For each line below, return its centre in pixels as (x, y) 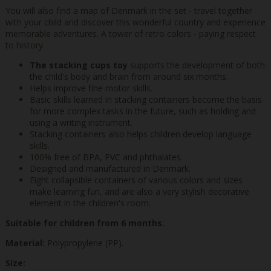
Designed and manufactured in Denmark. (110, 168)
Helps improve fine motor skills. (91, 88)
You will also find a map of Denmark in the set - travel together (129, 10)
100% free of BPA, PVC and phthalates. (106, 157)
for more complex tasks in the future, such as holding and (143, 111)
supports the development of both (196, 65)
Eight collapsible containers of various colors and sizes (136, 180)
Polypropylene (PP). (84, 243)
